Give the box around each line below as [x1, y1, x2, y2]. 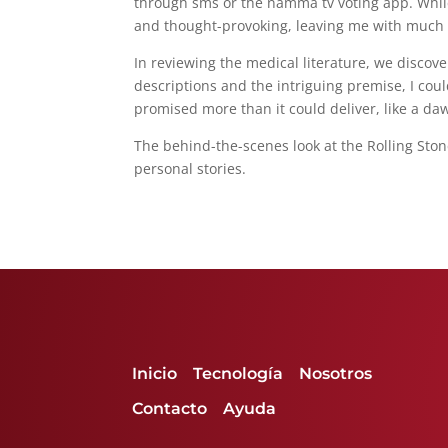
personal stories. [134, 159, 247, 178]
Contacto [132, 399, 207, 418]
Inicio [132, 364, 177, 383]
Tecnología [193, 364, 283, 383]
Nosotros [299, 364, 376, 383]
